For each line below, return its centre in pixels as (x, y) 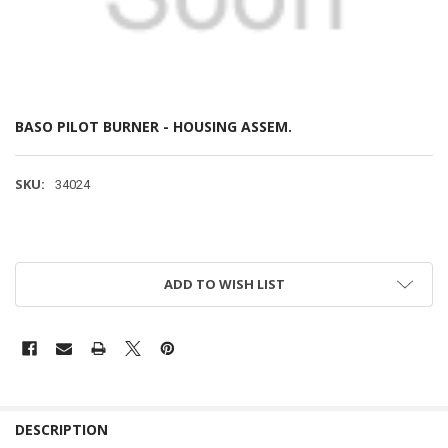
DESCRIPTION (61, 430)
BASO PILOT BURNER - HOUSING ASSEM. (153, 127)
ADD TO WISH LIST (224, 284)
